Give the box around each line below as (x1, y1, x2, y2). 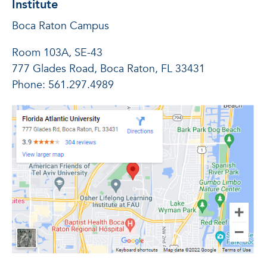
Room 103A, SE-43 (12, 45, 103, 61)
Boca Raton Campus (12, 18, 109, 34)
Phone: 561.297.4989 (12, 77, 114, 93)
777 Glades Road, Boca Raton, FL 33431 (12, 61, 205, 77)
